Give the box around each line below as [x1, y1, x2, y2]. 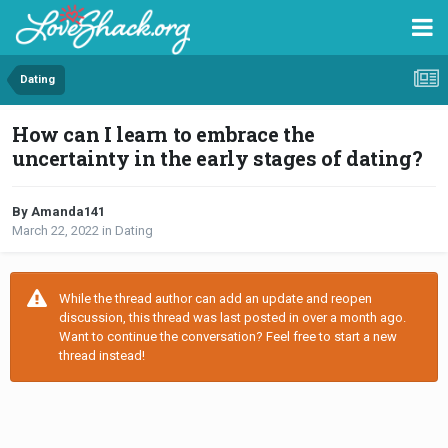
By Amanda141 [12, 204, 105, 220]
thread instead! [59, 348, 145, 364]
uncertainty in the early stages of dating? [12, 145, 423, 172]
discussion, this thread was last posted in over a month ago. [59, 310, 406, 326]
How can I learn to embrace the [12, 121, 316, 148]
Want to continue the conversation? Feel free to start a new [59, 329, 397, 345]
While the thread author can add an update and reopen [59, 291, 372, 307]
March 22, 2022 [12, 223, 99, 239]
